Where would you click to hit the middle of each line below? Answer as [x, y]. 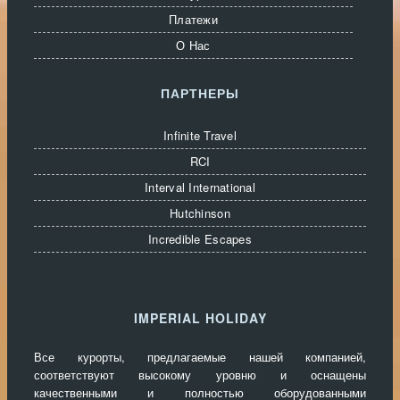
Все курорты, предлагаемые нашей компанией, [200, 356]
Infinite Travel [200, 135]
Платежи [193, 19]
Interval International [200, 187]
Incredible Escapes [200, 238]
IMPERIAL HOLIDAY [200, 317]
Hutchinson [200, 212]
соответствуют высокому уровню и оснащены [200, 374]
